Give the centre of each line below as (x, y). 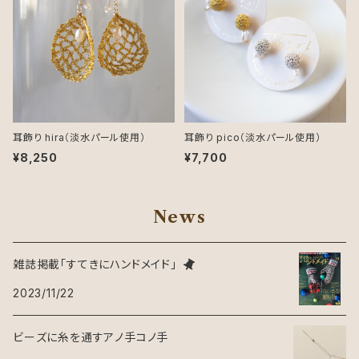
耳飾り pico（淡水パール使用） (253, 138)
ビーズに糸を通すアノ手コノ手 (91, 337)
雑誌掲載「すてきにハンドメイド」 (95, 264)
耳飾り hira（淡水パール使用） (79, 138)
